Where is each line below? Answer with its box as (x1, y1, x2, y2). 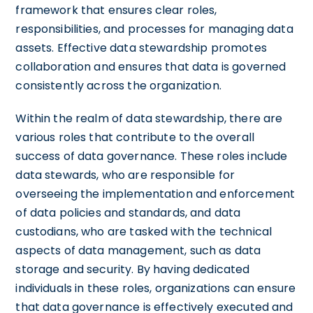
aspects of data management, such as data (15, 242, 261, 259)
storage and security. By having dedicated (15, 261, 250, 277)
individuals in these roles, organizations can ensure (15, 279, 296, 296)
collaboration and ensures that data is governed (15, 58, 286, 75)
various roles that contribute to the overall (15, 129, 254, 145)
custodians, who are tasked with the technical (15, 223, 272, 240)
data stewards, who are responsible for (15, 166, 235, 183)
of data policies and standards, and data (15, 204, 241, 221)
